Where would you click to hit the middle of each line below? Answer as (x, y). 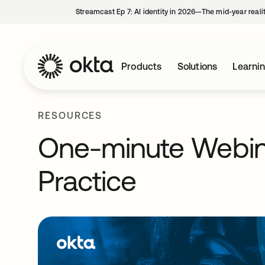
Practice (87, 181)
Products (142, 66)
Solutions (197, 66)
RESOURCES (70, 115)
